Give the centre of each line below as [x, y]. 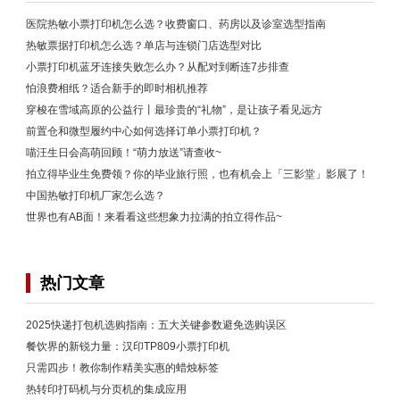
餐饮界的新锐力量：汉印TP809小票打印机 [128, 346]
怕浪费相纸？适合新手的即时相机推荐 [117, 88]
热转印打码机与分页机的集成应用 [106, 389]
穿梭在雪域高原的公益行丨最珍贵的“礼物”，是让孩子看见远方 [174, 109]
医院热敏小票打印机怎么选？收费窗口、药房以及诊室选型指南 [176, 24]
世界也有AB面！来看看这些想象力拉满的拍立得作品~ [154, 217]
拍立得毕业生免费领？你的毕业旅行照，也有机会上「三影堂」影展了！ [197, 174]
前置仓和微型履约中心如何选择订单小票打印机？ [144, 131]
